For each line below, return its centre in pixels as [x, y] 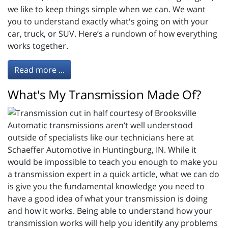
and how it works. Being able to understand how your [110, 210]
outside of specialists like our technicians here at [101, 137]
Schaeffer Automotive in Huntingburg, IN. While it [102, 149]
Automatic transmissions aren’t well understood [100, 125]
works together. [38, 46]
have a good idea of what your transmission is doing [108, 198]
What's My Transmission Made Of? [104, 95]
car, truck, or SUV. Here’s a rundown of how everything [112, 34]
